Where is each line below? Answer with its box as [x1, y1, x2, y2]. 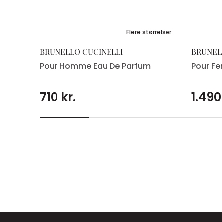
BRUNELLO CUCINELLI [40, 46, 123, 57]
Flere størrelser [126, 28, 171, 37]
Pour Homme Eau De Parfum [40, 60, 151, 72]
